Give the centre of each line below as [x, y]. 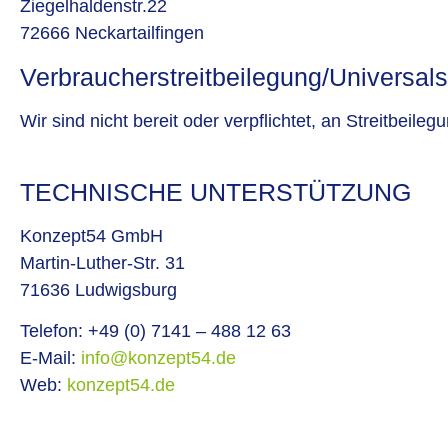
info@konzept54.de [158, 358]
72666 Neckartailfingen [112, 33]
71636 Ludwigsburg [98, 290]
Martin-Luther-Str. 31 [102, 263]
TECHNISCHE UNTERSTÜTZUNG [215, 192]
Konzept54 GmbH [91, 236]
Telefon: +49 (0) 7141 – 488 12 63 [155, 331]
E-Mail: [50, 358]
